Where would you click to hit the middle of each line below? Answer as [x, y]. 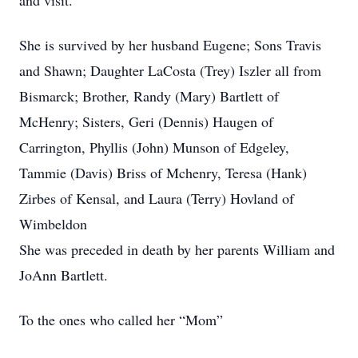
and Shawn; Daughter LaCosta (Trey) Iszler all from [170, 70]
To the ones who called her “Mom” [121, 320]
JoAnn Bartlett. [64, 275]
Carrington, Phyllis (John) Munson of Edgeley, [154, 147]
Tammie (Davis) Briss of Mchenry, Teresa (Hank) [163, 173]
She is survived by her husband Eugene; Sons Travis [170, 45]
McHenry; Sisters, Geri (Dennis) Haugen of [146, 121]
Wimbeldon [53, 224]
